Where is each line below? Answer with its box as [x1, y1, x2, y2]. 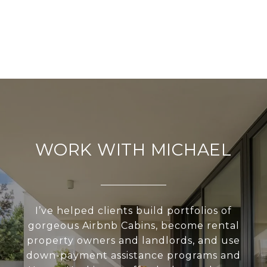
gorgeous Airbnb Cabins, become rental [27, 220, 240, 232]
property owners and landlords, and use [27, 235, 240, 247]
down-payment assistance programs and [26, 250, 241, 262]
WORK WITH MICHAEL [35, 139, 232, 160]
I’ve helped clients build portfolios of [35, 205, 232, 217]
